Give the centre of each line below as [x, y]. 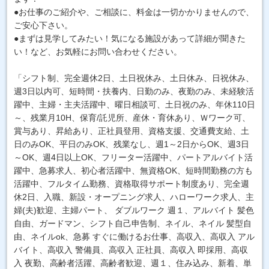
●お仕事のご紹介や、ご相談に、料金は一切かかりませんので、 [134, 12]
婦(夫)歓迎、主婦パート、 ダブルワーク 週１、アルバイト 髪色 [134, 210]
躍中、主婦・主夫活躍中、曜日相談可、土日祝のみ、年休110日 [134, 104]
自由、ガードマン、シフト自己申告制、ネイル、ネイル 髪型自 [132, 223]
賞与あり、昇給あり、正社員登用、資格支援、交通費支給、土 [131, 131]
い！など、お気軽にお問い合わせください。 [98, 51]
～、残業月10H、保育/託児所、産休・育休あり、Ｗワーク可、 [132, 117]
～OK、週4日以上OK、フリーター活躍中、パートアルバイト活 [133, 157]
